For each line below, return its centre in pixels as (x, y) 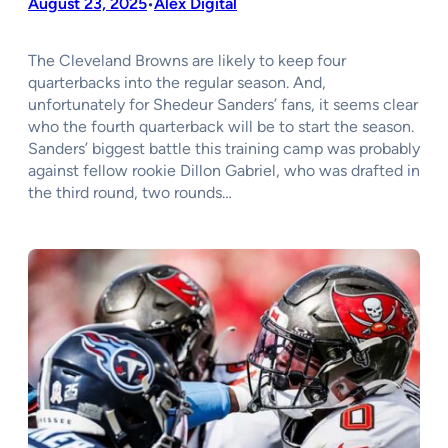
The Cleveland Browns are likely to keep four (187, 61)
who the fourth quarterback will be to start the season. (221, 127)
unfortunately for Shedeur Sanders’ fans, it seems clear (223, 105)
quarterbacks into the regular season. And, (177, 83)
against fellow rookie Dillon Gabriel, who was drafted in (224, 171)
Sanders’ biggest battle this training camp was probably (224, 149)
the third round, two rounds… (130, 193)
